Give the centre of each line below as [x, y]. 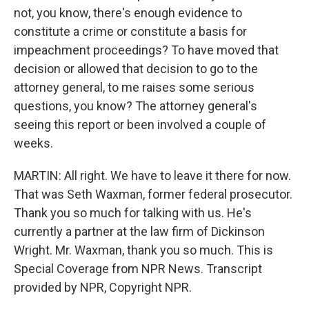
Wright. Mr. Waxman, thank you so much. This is [143, 250]
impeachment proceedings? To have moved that [146, 50]
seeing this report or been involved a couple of [140, 124]
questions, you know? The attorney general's [136, 106]
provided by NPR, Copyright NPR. [103, 287]
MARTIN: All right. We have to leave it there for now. [152, 176]
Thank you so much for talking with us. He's [133, 213]
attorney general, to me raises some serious [134, 87]
